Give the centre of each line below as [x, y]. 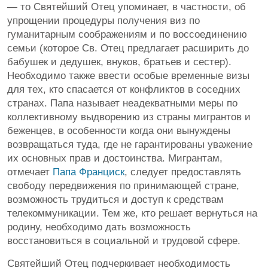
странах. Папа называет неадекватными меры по [122, 103]
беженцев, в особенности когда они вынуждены [119, 130]
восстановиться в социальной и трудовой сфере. [124, 240]
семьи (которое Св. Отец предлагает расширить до [128, 48]
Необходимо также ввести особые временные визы [128, 75]
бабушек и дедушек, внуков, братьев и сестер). [119, 62]
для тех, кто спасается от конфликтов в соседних [124, 89]
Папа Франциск [89, 172]
